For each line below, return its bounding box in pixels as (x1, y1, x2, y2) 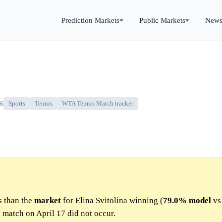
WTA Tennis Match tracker (61, 100, 133, 108)
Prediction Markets (61, 16, 119, 24)
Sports (8, 100, 25, 108)
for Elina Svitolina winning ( (61, 196, 163, 206)
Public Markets (139, 16, 185, 24)
